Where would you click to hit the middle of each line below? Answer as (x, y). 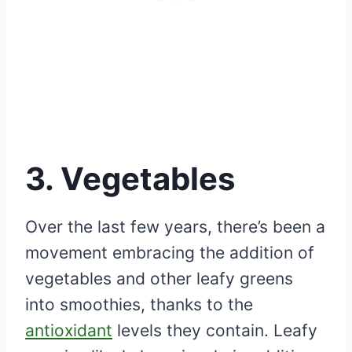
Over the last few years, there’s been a (175, 227)
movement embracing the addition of (170, 253)
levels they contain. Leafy (215, 331)
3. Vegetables (130, 179)
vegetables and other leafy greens (159, 279)
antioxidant (69, 331)
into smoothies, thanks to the (139, 305)
